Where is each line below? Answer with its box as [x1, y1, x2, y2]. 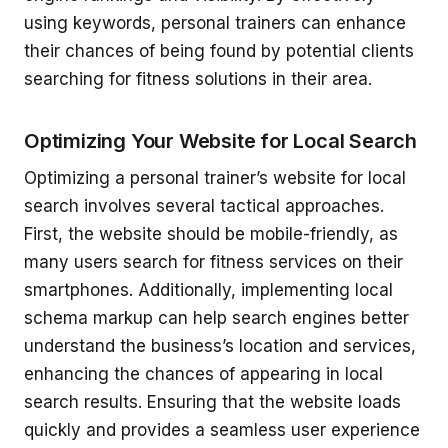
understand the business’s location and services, [24, 336, 416, 357]
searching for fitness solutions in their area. [24, 69, 372, 90]
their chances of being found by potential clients [24, 41, 414, 62]
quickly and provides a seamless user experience [24, 420, 420, 441]
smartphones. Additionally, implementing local [24, 280, 393, 301]
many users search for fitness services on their [24, 252, 403, 273]
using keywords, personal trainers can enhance [24, 13, 406, 34]
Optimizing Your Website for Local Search [24, 129, 417, 154]
